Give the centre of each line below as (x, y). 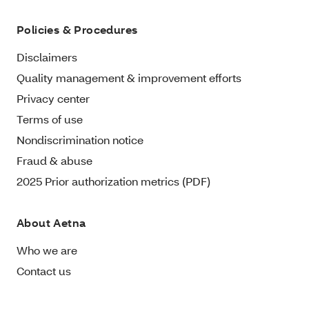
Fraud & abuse (54, 160)
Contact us (44, 270)
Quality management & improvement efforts (129, 77)
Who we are (47, 250)
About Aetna (51, 222)
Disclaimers (47, 57)
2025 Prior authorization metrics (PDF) (113, 181)
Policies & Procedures (77, 29)
